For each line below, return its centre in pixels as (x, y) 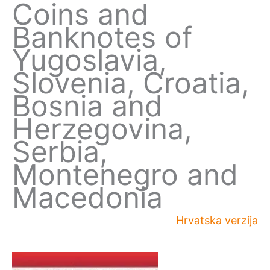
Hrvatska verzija (217, 220)
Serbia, (60, 152)
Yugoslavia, (89, 60)
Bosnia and (87, 106)
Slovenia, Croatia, (130, 83)
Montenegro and (125, 174)
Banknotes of (102, 37)
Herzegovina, (102, 129)
